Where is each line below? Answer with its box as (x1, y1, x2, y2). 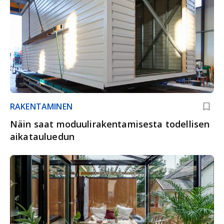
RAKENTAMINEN (10, 100, 72, 112)
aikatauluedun (10, 130, 74, 142)
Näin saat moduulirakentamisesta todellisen (10, 117, 210, 130)
